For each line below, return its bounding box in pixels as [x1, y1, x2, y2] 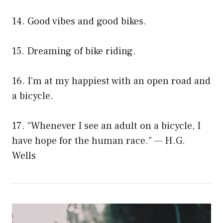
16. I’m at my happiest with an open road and [12, 75, 211, 88]
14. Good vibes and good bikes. [12, 15, 146, 28]
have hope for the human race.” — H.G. [12, 134, 185, 148]
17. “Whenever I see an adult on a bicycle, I [12, 119, 201, 133]
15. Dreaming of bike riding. [12, 45, 136, 58]
